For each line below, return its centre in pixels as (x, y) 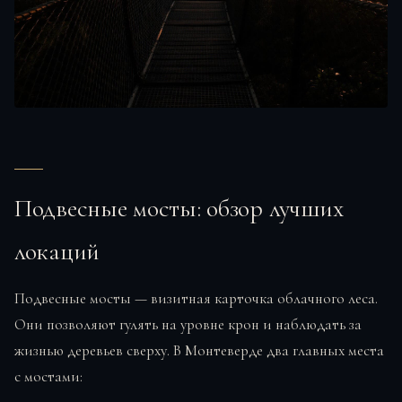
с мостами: (48, 377)
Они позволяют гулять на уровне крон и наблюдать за (188, 325)
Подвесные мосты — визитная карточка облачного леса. (196, 299)
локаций (57, 252)
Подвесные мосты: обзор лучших (179, 209)
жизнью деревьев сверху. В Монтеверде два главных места (199, 351)
